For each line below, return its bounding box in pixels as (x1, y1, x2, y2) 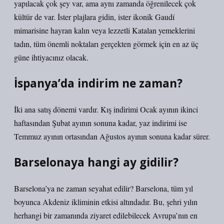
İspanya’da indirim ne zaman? (14, 75, 182, 91)
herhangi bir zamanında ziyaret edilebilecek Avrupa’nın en (14, 210, 197, 220)
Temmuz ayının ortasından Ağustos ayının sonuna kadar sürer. (14, 131, 210, 141)
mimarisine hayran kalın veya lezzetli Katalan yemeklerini (14, 25, 195, 35)
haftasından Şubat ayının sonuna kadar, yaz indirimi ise (14, 117, 187, 128)
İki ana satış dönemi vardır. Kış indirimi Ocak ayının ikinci (14, 104, 198, 114)
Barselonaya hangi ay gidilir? (14, 154, 178, 170)
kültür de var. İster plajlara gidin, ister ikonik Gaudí (14, 11, 174, 22)
